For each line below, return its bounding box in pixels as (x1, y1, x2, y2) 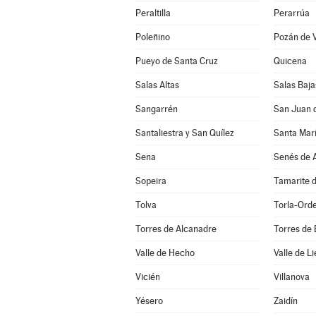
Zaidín (273, 296, 298, 306)
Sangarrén (135, 104, 178, 114)
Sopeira (135, 176, 166, 186)
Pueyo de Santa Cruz (135, 56, 218, 66)
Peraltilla (135, 8, 171, 18)
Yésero (135, 296, 163, 306)
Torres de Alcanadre (135, 224, 217, 234)
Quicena (273, 56, 307, 66)
